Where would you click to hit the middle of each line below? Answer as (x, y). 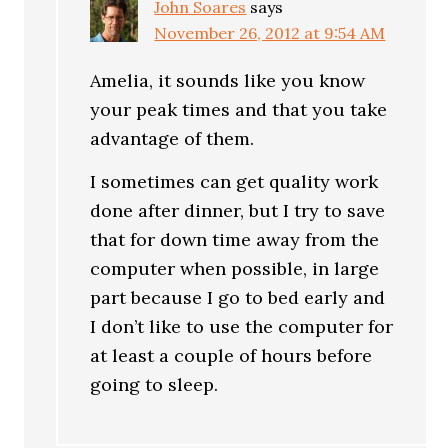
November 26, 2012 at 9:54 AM (270, 33)
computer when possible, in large (235, 268)
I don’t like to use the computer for (242, 326)
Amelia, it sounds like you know (228, 80)
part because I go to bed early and (238, 297)
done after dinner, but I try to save (238, 210)
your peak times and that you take (239, 109)
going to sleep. (154, 384)
